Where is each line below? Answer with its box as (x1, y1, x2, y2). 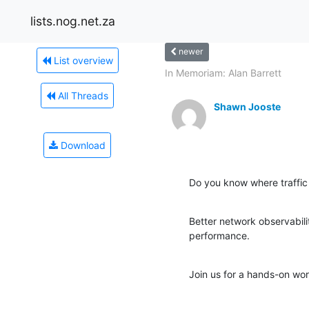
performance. (189, 229, 250, 241)
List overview (50, 54, 113, 66)
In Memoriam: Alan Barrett (165, 66, 281, 79)
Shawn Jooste (214, 100, 281, 112)
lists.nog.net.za (30, 13, 115, 28)
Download (58, 139, 106, 151)
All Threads (55, 89, 108, 101)
